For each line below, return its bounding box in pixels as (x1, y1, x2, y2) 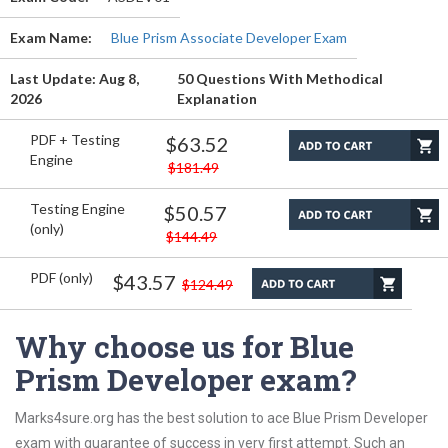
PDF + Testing (30, 131, 120, 148)
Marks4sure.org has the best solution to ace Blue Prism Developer (15, 410, 428, 426)
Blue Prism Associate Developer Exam (111, 29, 347, 46)
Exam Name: (10, 29, 92, 46)
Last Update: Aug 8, (10, 70, 139, 87)
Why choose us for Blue (15, 327, 354, 366)
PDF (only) (30, 269, 93, 286)
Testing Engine (30, 200, 125, 217)
